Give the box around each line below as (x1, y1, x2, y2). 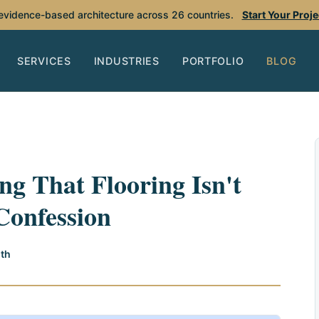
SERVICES (16, 54, 71, 67)
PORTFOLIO (182, 54, 244, 67)
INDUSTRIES (93, 54, 159, 67)
